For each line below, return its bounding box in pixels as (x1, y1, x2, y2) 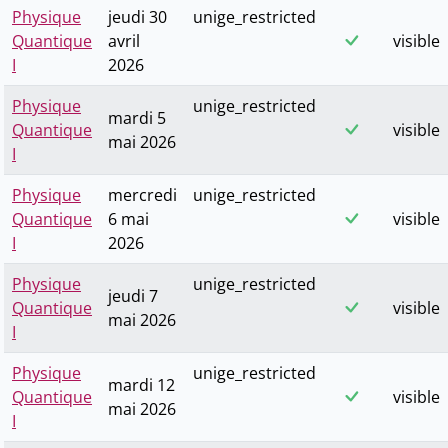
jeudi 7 (108, 285, 158, 308)
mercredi (108, 184, 177, 207)
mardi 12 (108, 374, 175, 397)
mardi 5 (108, 107, 166, 130)
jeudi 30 (108, 6, 167, 29)
